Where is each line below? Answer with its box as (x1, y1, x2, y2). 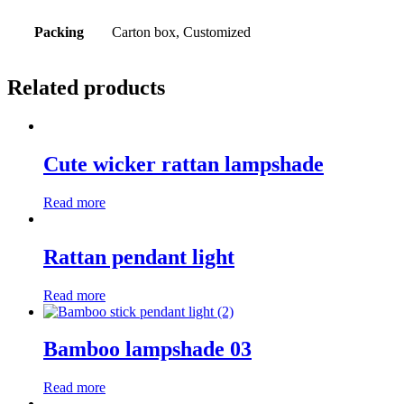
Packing (34, 24, 84, 41)
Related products (7, 76, 165, 100)
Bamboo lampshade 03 (43, 337, 252, 362)
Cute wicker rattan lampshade (43, 151, 324, 176)
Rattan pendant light (43, 244, 234, 269)
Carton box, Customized (112, 24, 251, 41)
